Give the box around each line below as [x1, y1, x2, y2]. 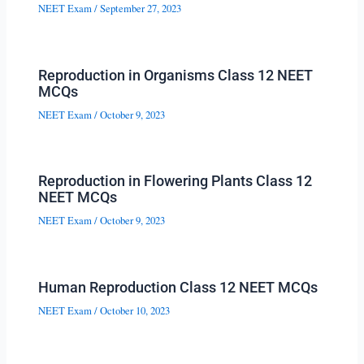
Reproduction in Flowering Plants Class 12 [38, 172, 313, 190]
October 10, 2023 [100, 303, 171, 318]
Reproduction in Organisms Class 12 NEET [38, 66, 314, 84]
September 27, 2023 [100, 2, 182, 16]
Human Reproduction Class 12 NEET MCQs [38, 278, 318, 296]
